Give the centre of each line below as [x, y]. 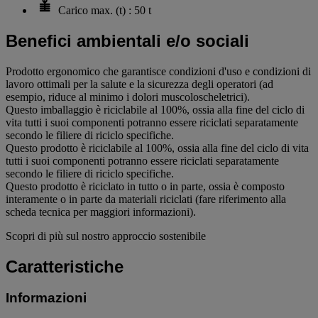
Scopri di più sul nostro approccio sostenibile [106, 236]
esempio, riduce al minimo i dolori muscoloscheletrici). [128, 97]
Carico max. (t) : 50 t [105, 10]
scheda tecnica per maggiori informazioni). [101, 212]
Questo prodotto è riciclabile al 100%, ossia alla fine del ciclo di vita [157, 148]
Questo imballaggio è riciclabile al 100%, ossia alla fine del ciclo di [155, 109]
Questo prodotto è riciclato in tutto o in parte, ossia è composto [145, 186]
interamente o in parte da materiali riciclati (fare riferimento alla [146, 199]
